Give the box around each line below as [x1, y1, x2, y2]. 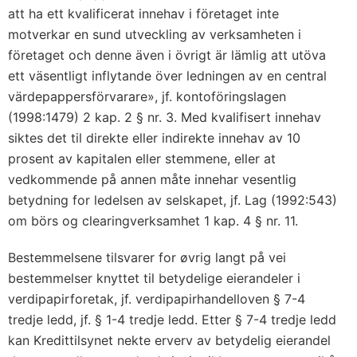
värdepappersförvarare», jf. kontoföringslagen [8, 88, 286, 104]
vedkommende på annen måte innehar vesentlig [8, 171, 296, 187]
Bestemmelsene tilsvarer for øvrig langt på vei [8, 249, 286, 265]
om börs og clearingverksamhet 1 [8, 213, 214, 229]
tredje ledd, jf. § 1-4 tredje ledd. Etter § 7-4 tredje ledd [8, 312, 336, 328]
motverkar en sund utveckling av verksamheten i [8, 26, 301, 42]
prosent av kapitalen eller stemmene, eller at [8, 151, 276, 167]
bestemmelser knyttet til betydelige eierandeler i [8, 270, 300, 286]
